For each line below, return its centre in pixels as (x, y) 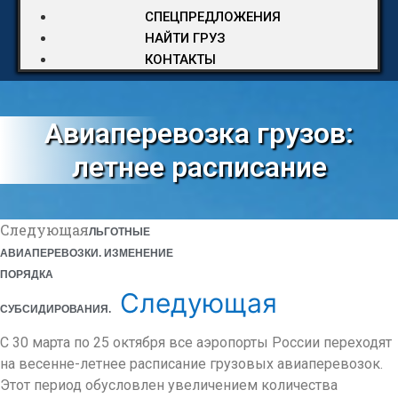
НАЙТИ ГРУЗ (185, 38)
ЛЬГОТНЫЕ (119, 232)
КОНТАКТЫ (180, 60)
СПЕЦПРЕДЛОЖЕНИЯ (213, 17)
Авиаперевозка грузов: (199, 133)
